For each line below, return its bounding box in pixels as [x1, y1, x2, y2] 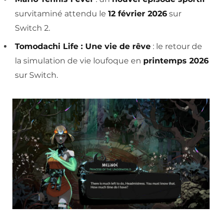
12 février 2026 [108, 8, 167, 18]
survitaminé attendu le [15, 8, 108, 18]
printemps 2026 [143, 55, 209, 65]
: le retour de [151, 41, 202, 51]
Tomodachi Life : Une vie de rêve [15, 41, 151, 51]
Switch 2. [15, 23, 50, 33]
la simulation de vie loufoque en [15, 55, 143, 65]
